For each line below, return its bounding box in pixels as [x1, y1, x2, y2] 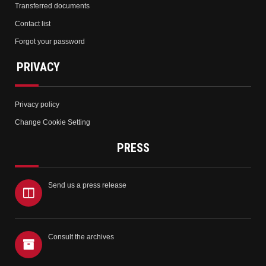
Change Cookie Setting [15, 118, 90, 126]
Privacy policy [15, 100, 59, 109]
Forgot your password [15, 37, 85, 46]
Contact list [15, 19, 50, 28]
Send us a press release [48, 180, 126, 189]
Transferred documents [15, 1, 90, 10]
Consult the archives [48, 232, 114, 241]
